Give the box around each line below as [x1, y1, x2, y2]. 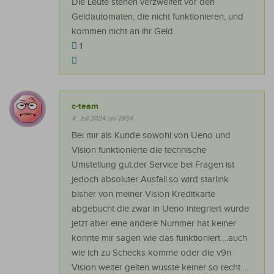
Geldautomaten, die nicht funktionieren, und [72, 12, 243, 23]
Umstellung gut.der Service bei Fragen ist [72, 160, 234, 171]
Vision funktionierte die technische [72, 145, 206, 156]
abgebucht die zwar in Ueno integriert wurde [72, 204, 249, 215]
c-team [72, 102, 98, 112]
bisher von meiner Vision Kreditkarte [72, 189, 215, 200]
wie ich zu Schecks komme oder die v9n [72, 248, 231, 259]
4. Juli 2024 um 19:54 [72, 114, 133, 123]
